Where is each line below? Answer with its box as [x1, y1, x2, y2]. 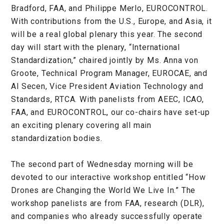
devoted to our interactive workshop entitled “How [11, 172, 206, 182]
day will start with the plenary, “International [11, 42, 180, 52]
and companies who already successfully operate [11, 211, 203, 221]
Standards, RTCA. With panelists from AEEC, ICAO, [11, 94, 204, 104]
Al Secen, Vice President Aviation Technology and [11, 81, 203, 91]
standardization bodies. [11, 133, 102, 143]
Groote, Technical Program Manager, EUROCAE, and [11, 68, 207, 78]
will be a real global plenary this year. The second [11, 29, 203, 39]
